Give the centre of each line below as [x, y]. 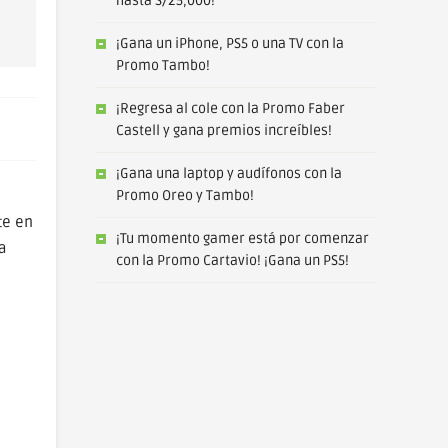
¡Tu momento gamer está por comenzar [242, 238]
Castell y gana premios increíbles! [224, 130]
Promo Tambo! [163, 65]
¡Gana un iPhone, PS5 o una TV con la [230, 43]
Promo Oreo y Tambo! [185, 195]
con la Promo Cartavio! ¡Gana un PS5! [232, 260]
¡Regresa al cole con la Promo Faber [230, 108]
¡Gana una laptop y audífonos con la [229, 173]
